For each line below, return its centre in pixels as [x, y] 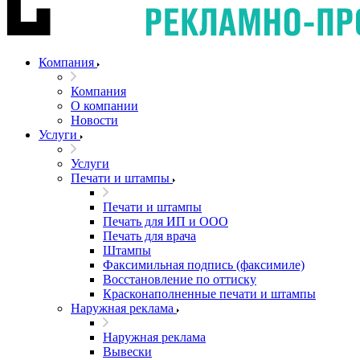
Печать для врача [149, 235]
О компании [104, 105]
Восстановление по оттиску [180, 279]
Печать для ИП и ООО [166, 221]
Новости [94, 120]
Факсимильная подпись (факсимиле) [204, 264]
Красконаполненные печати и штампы [209, 293]
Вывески [127, 351]
